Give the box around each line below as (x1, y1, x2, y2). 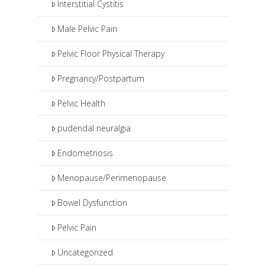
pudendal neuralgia (57, 122, 131, 134)
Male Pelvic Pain (57, 23, 118, 35)
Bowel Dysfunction (57, 197, 128, 209)
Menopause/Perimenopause (57, 172, 167, 184)
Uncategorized (57, 247, 114, 258)
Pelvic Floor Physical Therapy (57, 48, 165, 60)
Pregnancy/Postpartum (57, 73, 145, 85)
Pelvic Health (57, 98, 106, 109)
